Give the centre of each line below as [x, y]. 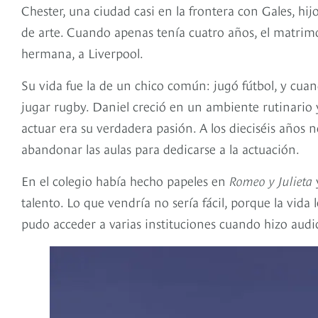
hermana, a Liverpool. [82, 53]
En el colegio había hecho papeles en [125, 180]
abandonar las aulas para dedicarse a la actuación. [160, 148]
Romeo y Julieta [271, 180]
